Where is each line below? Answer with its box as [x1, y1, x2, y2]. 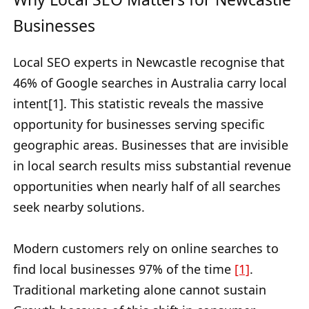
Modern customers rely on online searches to [13, 240, 279, 257]
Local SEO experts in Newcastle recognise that [13, 54, 285, 71]
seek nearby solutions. [13, 199, 145, 216]
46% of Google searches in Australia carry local [13, 74, 287, 92]
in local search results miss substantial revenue [13, 157, 291, 175]
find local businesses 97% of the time [13, 261, 235, 278]
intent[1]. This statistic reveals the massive [13, 95, 263, 112]
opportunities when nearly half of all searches [13, 178, 281, 195]
